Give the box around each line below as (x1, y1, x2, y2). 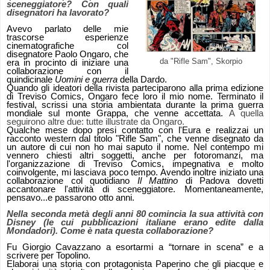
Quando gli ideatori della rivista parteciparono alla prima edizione (7, 83, 263, 93)
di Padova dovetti (178, 176, 264, 186)
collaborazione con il (7, 66, 129, 77)
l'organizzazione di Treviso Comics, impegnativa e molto (7, 159, 263, 169)
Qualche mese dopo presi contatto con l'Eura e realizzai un (7, 125, 263, 136)
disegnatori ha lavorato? (7, 8, 109, 18)
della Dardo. (118, 75, 167, 85)
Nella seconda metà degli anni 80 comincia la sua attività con (7, 209, 263, 219)
